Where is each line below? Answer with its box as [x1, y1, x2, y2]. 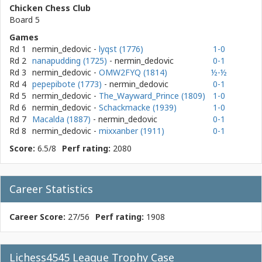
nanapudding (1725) [32, 55, 109, 66]
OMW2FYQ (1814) [99, 67, 167, 78]
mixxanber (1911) [99, 125, 164, 136]
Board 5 [9, 14, 40, 25]
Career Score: [9, 211, 65, 222]
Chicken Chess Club [9, 2, 91, 13]
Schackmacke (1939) [99, 102, 177, 113]
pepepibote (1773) [32, 78, 104, 89]
